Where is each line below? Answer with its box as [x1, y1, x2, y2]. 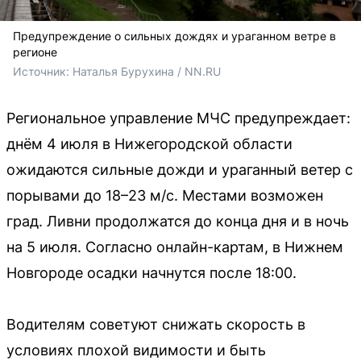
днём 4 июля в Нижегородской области [6, 135, 293, 152]
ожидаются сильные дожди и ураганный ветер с [6, 160, 353, 178]
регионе [13, 44, 57, 59]
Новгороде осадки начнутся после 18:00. [6, 263, 297, 281]
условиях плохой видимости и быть [6, 341, 266, 359]
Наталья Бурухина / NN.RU [73, 64, 221, 78]
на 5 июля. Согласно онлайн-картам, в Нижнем [6, 238, 343, 255]
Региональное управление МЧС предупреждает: [6, 109, 351, 127]
